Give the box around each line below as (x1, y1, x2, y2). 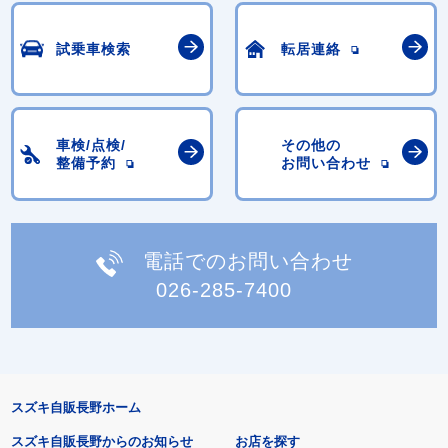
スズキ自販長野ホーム (10, 399, 141, 415)
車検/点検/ (56, 136, 127, 153)
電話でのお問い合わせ (142, 250, 353, 273)
